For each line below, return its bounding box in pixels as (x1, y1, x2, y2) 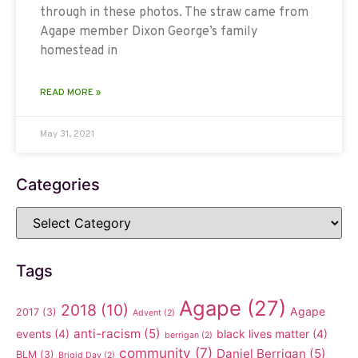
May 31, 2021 (40, 127, 94, 141)
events (16, 326, 51, 340)
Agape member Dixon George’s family (40, 23, 257, 40)
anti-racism (74, 325, 141, 341)
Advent (133, 307, 161, 318)
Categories (16, 174, 100, 194)
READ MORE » (40, 86, 101, 99)
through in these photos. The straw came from (40, 4, 308, 21)
